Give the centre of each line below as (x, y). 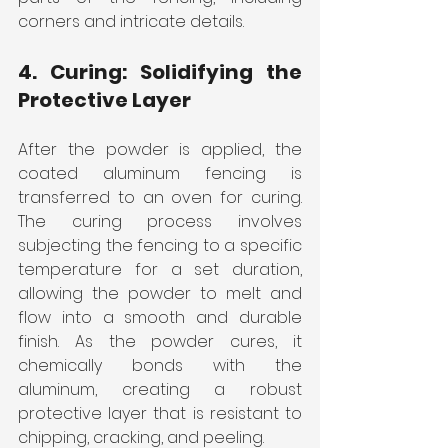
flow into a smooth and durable (160, 317)
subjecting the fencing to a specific (160, 245)
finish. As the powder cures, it (160, 341)
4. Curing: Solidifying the (160, 71)
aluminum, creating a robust (160, 389)
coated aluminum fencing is (160, 173)
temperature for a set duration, (160, 269)
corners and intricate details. (131, 21)
